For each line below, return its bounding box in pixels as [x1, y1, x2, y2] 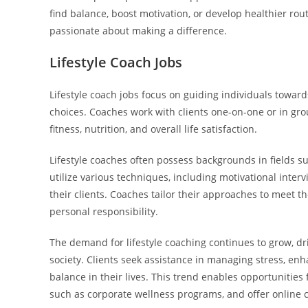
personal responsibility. [49, 205, 158, 218]
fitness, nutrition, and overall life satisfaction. [49, 122, 257, 135]
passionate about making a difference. [49, 24, 227, 37]
